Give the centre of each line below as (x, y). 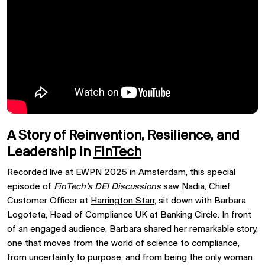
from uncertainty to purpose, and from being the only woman (130, 258)
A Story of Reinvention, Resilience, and (123, 136)
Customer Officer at (49, 201)
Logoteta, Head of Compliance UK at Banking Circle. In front (129, 215)
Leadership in (50, 152)
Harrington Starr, (123, 201)
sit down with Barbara (201, 201)
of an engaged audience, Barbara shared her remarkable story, (132, 229)
